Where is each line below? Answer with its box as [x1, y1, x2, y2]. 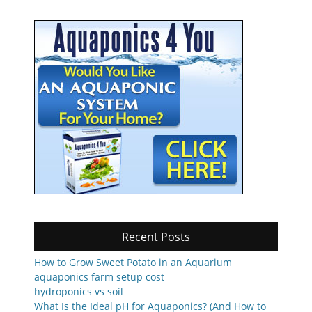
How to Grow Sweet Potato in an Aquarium [34, 255, 232, 269]
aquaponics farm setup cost [34, 270, 164, 283]
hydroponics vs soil [34, 284, 123, 298]
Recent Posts [122, 228, 190, 244]
